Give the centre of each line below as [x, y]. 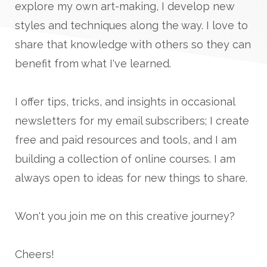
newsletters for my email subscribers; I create [132, 120]
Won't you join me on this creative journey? [125, 216]
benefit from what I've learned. [93, 63]
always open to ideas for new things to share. [131, 178]
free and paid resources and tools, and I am [126, 139]
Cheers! [36, 254]
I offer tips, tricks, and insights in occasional [125, 101]
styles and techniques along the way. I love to [131, 25]
